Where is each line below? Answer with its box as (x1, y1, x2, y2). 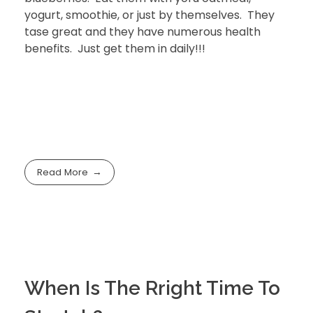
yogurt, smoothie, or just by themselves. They (24, 7, 275, 24)
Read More (37, 166, 89, 180)
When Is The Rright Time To (24, 276, 280, 300)
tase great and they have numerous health (24, 24, 261, 41)
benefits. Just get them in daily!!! (24, 41, 205, 57)
